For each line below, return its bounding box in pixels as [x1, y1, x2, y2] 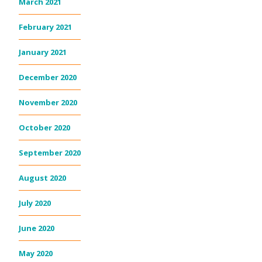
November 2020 [19, 96, 77, 108]
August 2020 [19, 172, 66, 183]
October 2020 [19, 122, 70, 133]
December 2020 [19, 71, 77, 82]
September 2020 [19, 147, 81, 158]
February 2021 [19, 21, 72, 32]
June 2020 [19, 222, 54, 233]
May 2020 [19, 247, 53, 258]
